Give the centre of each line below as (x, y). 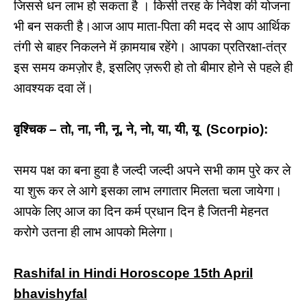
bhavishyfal (50, 294)
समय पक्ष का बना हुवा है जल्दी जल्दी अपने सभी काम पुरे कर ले (152, 170)
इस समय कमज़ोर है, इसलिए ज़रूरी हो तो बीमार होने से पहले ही (153, 67)
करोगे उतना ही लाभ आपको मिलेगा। (94, 232)
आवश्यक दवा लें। (54, 88)
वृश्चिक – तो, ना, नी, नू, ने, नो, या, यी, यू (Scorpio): (141, 129)
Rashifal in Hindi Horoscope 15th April (133, 273)
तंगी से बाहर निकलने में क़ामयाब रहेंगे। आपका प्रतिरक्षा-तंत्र (150, 47)
